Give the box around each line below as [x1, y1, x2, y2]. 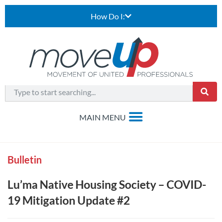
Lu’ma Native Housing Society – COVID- [7, 177, 206, 191]
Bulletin [7, 154, 42, 166]
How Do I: [91, 11, 125, 21]
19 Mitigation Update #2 [7, 193, 130, 207]
